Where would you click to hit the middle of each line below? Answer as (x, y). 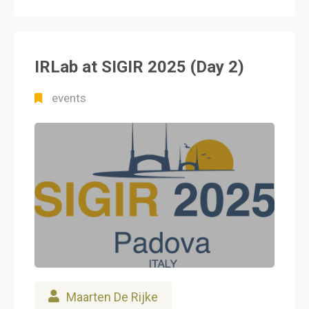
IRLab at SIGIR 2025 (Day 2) (139, 67)
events (69, 98)
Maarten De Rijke (112, 297)
